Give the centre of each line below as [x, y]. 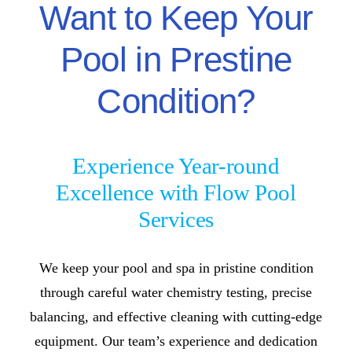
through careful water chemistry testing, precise [176, 292]
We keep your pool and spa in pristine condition [176, 268]
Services [176, 219]
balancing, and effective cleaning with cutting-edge [176, 316]
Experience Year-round [176, 166]
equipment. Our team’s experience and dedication [176, 341]
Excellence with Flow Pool [176, 192]
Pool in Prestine [176, 59]
